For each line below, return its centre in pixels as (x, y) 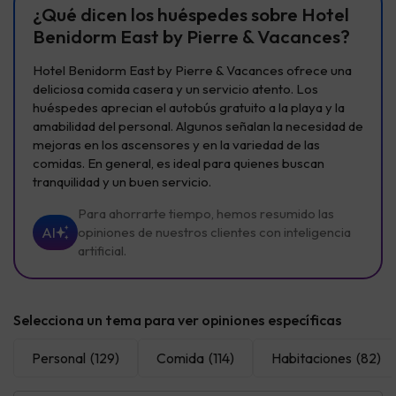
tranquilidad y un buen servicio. (122, 182)
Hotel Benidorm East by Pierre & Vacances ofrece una (192, 71)
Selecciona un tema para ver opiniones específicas (178, 320)
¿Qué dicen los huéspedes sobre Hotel (191, 15)
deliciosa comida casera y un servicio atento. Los (175, 89)
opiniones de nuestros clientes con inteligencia (214, 232)
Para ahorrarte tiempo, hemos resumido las (206, 214)
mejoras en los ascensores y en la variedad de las (176, 145)
